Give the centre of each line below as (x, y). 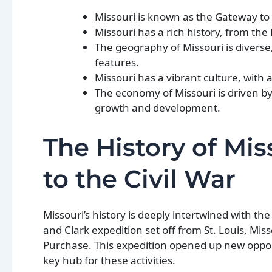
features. (117, 63)
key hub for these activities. (109, 260)
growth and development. (158, 108)
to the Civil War (139, 179)
